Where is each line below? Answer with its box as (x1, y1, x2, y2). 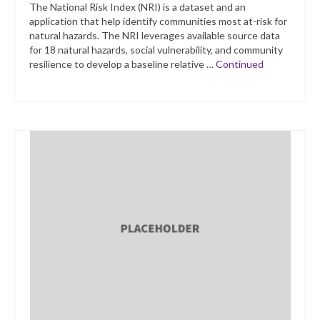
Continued (216, 58, 264, 71)
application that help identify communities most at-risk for (29, 15, 287, 28)
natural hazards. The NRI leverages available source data (29, 29, 280, 42)
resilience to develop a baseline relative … (29, 58, 216, 71)
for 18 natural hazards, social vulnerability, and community (29, 44, 283, 56)
